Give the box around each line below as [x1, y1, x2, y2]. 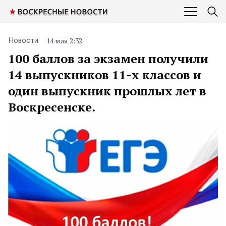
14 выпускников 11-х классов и [8, 67, 201, 83]
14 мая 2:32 [46, 36, 82, 45]
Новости [8, 37, 38, 44]
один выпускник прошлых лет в [8, 83, 206, 99]
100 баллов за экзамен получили [8, 50, 208, 67]
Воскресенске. [8, 99, 95, 115]
